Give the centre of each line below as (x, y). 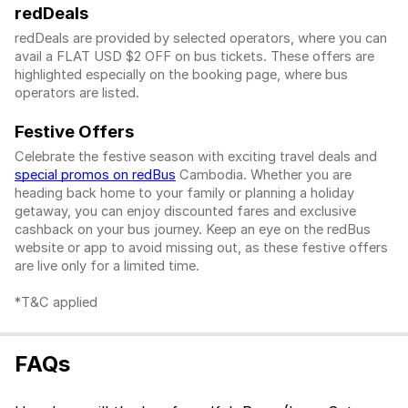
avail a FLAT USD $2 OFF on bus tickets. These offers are (194, 57)
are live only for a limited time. (109, 265)
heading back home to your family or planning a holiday (184, 193)
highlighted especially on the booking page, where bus (181, 75)
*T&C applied (56, 302)
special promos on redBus (95, 174)
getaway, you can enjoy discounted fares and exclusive (185, 211)
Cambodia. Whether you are (264, 174)
